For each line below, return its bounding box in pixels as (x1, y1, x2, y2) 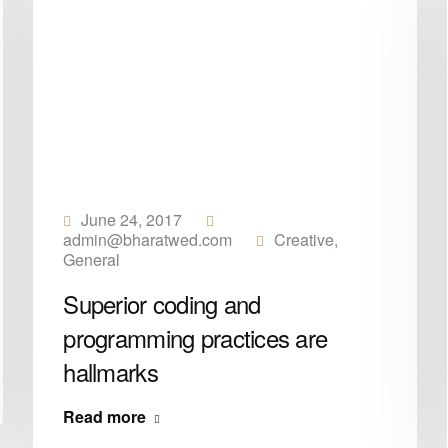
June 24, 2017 (81, 208, 183, 231)
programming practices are (63, 320, 328, 355)
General (63, 248, 121, 271)
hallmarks (63, 354, 158, 389)
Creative (274, 228, 335, 251)
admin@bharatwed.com (63, 228, 233, 251)
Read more (63, 405, 147, 428)
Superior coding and (63, 286, 261, 321)
